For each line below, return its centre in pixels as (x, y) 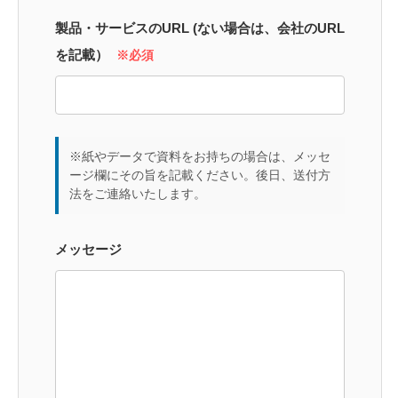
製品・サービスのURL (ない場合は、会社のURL (200, 28)
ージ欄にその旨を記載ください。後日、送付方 (200, 175)
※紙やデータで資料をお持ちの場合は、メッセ (200, 156)
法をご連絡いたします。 (138, 194)
